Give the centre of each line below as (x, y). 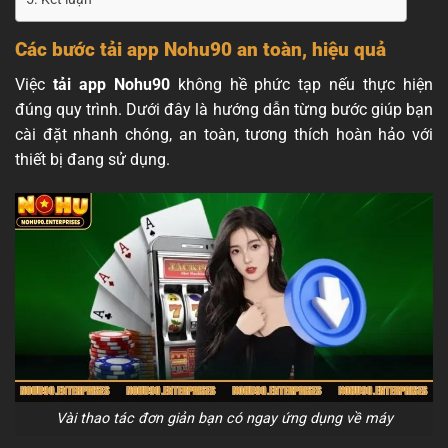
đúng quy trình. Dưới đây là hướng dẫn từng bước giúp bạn (224, 109)
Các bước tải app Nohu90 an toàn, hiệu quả (200, 50)
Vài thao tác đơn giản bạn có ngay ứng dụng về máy (224, 419)
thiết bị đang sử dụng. (92, 159)
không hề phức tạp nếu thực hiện (301, 84)
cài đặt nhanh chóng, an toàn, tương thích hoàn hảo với (224, 134)
